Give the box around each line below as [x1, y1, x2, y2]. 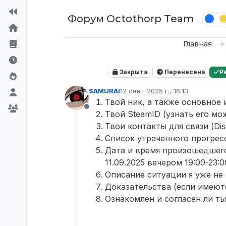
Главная [183, 39, 212, 48]
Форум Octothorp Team [68, 13, 194, 25]
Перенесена [162, 68, 205, 76]
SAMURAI [89, 87, 120, 95]
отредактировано [120, 91, 177, 99]
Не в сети [86, 107, 126, 118]
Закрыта [118, 68, 148, 76]
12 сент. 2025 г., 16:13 [120, 87, 188, 95]
